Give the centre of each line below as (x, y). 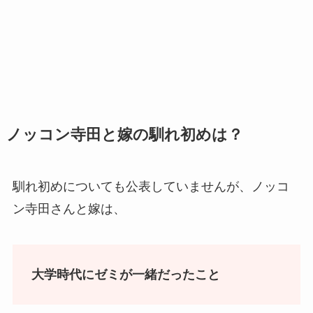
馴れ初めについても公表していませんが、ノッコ (151, 186)
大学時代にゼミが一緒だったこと (125, 275)
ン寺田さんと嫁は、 (69, 209)
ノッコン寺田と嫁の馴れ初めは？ (124, 134)
